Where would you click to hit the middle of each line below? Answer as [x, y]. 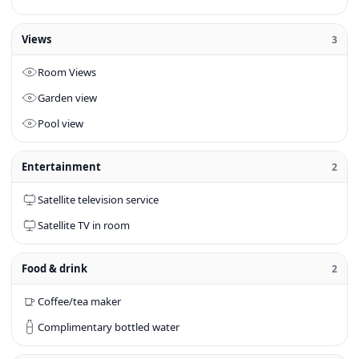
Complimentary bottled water [109, 327]
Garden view [67, 98]
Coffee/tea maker [79, 301]
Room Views [67, 72]
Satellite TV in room [84, 225]
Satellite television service [98, 200]
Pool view [61, 123]
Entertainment [61, 167]
